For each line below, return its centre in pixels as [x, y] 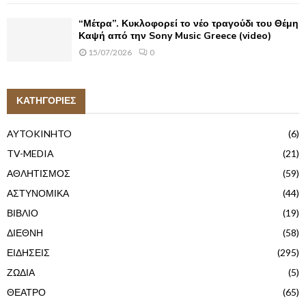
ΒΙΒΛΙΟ [23, 212]
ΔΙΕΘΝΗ [25, 232]
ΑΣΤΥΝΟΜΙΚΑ [38, 193]
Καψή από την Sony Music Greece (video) [175, 36]
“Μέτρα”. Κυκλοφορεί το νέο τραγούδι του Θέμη [189, 24]
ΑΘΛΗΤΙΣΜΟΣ [39, 173]
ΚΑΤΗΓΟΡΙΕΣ [46, 100]
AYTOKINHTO [39, 133]
